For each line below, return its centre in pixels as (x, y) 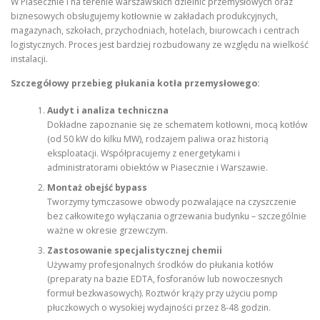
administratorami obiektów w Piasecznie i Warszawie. (157, 167)
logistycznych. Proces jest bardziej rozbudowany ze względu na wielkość (160, 45)
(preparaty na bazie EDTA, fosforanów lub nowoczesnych (165, 279)
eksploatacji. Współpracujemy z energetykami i (143, 153)
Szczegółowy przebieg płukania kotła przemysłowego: (135, 83)
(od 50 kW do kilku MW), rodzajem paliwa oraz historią (157, 139)
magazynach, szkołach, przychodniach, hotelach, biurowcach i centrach (155, 31)
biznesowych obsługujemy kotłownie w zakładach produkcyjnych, (144, 16)
